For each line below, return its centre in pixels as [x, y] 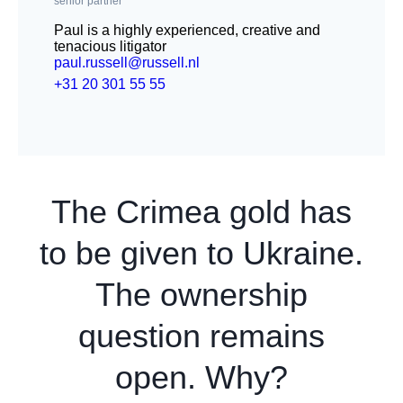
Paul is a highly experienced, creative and [187, 30]
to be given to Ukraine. [201, 253]
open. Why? [201, 377]
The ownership [201, 295]
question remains [201, 336]
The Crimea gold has [201, 212]
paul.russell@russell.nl [127, 63]
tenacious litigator [110, 46]
